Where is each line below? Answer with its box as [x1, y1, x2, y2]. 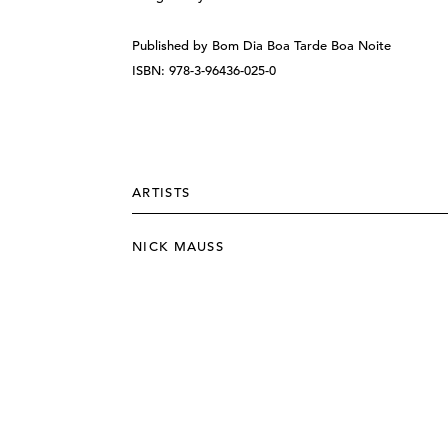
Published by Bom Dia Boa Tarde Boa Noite [132, 37, 392, 54]
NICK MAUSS [132, 238, 224, 255]
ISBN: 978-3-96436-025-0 [132, 62, 277, 79]
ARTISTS [132, 184, 191, 201]
